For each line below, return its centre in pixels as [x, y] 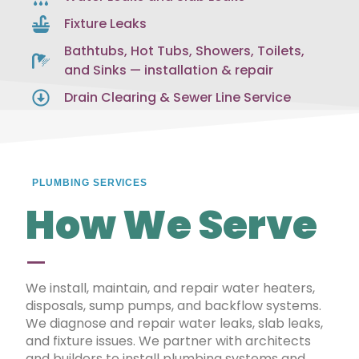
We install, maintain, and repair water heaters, [170, 288]
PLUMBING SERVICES [90, 183]
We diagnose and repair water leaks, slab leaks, [174, 323]
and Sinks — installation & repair [169, 70]
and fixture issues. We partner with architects [168, 341]
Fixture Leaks [106, 24]
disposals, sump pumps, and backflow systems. [173, 306]
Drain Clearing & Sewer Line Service [178, 97]
